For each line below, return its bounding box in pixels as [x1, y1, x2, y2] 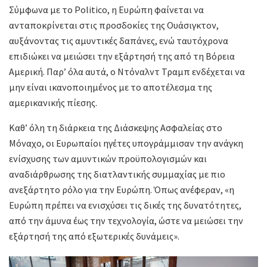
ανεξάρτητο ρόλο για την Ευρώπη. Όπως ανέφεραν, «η [9, 183, 234, 195]
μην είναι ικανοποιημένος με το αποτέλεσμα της [9, 80, 212, 93]
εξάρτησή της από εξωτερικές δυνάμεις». [9, 229, 179, 242]
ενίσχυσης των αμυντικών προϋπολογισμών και [9, 152, 207, 164]
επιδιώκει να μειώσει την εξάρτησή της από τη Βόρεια [9, 49, 235, 62]
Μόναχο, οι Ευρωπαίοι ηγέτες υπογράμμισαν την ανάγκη [9, 136, 243, 149]
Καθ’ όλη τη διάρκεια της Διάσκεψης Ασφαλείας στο [9, 121, 222, 133]
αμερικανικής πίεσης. [9, 96, 97, 108]
